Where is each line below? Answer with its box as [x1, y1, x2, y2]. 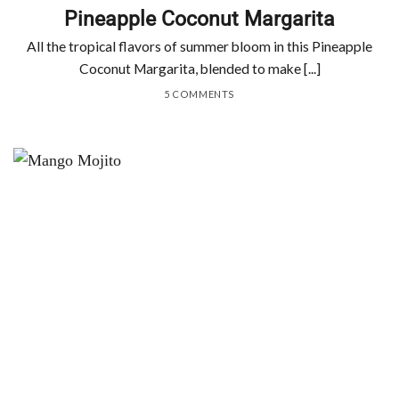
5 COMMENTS [164, 88, 235, 101]
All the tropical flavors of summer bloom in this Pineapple [27, 38, 372, 55]
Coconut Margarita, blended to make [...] [78, 61, 321, 77]
